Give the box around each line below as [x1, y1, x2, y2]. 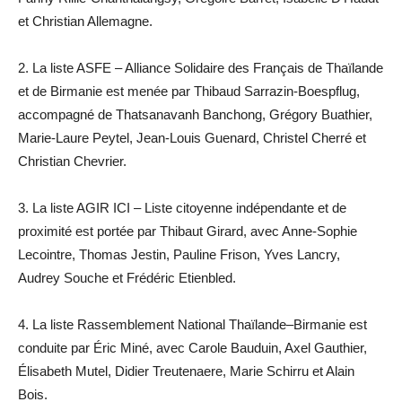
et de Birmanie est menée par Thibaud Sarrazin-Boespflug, [18, 83, 360, 99]
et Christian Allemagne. [18, 13, 153, 29]
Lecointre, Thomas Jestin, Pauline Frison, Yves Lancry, [18, 246, 340, 262]
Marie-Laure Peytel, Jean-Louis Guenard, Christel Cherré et [18, 129, 366, 145]
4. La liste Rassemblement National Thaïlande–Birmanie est [18, 316, 367, 332]
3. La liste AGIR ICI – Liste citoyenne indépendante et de [18, 199, 346, 215]
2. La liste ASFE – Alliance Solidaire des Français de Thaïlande [18, 59, 383, 75]
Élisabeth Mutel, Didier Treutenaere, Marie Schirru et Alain [18, 363, 354, 379]
